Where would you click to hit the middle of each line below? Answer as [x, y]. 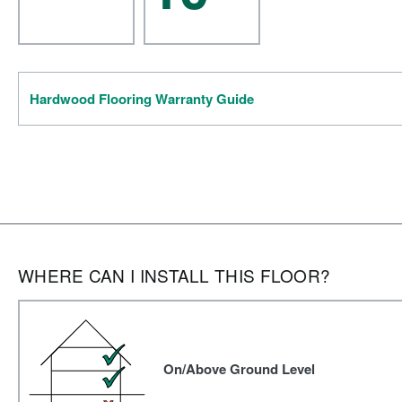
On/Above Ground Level [239, 369]
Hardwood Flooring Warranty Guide [142, 99]
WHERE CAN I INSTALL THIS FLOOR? [175, 275]
